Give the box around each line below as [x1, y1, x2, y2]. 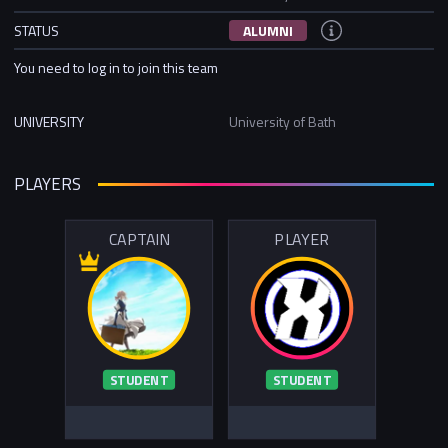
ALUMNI [243, 19, 293, 41]
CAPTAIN [108, 227, 170, 252]
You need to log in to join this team [14, 56, 218, 78]
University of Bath [229, 110, 336, 132]
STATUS [14, 19, 59, 41]
